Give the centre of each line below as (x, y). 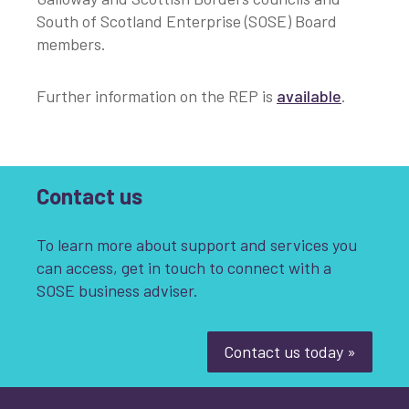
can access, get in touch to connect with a (184, 268)
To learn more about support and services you (197, 245)
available (309, 96)
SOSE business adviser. (117, 291)
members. (73, 44)
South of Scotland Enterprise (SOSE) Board (187, 21)
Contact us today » (290, 352)
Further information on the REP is (155, 96)
